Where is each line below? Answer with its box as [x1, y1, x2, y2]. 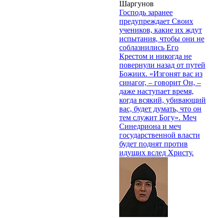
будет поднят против [119, 139, 188, 148]
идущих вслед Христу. [119, 148, 194, 157]
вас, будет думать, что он [119, 104, 201, 113]
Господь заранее [119, 8, 173, 17]
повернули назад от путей [119, 60, 205, 69]
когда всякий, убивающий [119, 95, 206, 104]
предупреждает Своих [119, 17, 193, 25]
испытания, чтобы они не [119, 34, 204, 43]
